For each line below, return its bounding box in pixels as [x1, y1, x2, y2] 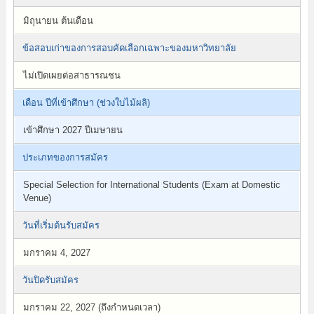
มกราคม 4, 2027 [22, 247, 90, 258]
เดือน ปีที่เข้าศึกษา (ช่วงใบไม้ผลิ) [22, 97, 150, 108]
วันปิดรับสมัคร [22, 275, 78, 285]
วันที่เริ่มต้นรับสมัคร [22, 220, 100, 231]
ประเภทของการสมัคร [22, 152, 108, 163]
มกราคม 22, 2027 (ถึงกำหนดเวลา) [22, 302, 161, 313]
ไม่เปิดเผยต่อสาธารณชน [22, 70, 121, 81]
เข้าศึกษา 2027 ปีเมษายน [22, 125, 123, 135]
